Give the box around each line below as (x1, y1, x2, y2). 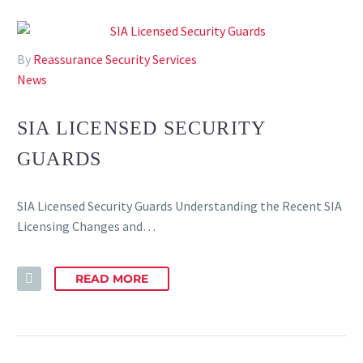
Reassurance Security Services (33, 51, 197, 68)
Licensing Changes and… (17, 217, 156, 234)
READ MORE (75, 271, 148, 287)
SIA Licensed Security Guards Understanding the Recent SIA (17, 197, 342, 214)
